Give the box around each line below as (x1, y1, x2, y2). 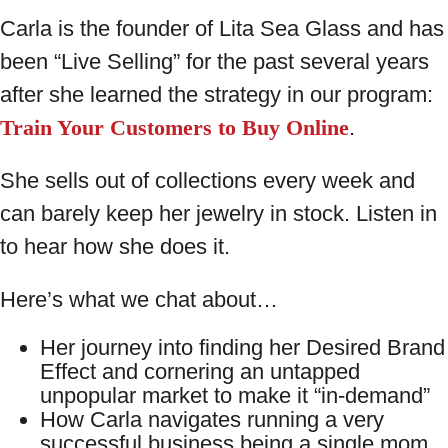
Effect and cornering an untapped (40, 359, 360, 385)
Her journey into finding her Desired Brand (40, 335, 445, 361)
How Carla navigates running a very (40, 407, 384, 433)
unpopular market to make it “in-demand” (40, 383, 430, 409)
